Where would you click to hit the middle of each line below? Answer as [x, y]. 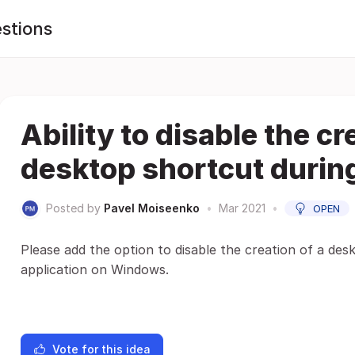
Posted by [73, 208]
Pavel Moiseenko [152, 208]
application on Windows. [95, 269]
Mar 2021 [242, 208]
